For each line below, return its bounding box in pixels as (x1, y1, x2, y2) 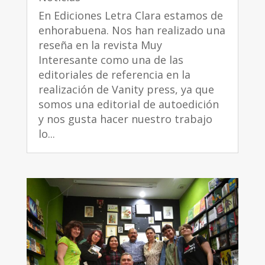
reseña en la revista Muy (38, 38, 162, 53)
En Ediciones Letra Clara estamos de (38, 8, 223, 23)
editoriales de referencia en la (38, 67, 190, 82)
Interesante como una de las (38, 53, 183, 67)
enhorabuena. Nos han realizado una (38, 23, 225, 38)
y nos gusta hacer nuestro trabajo (38, 112, 212, 127)
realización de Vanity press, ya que (38, 82, 214, 97)
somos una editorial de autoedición (38, 97, 219, 112)
